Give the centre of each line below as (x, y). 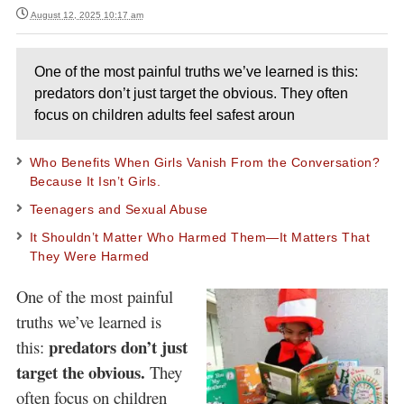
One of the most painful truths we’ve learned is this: (196, 72)
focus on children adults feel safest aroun (164, 115)
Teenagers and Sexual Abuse (119, 209)
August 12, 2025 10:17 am (87, 15)
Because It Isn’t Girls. (95, 181)
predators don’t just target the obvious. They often (191, 93)
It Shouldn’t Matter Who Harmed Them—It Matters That (200, 237)
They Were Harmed (89, 256)
